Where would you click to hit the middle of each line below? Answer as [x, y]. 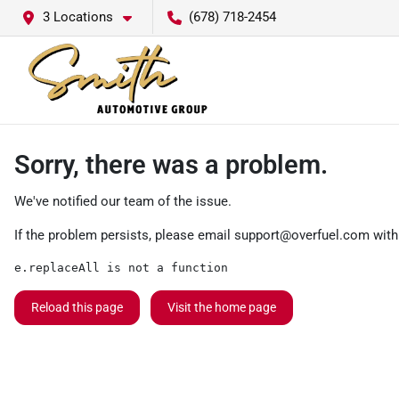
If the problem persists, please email [124, 235]
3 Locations [78, 17]
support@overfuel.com [302, 235]
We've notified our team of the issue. [123, 201]
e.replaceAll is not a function [121, 268]
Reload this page [77, 307]
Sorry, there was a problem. [171, 165]
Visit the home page [222, 307]
